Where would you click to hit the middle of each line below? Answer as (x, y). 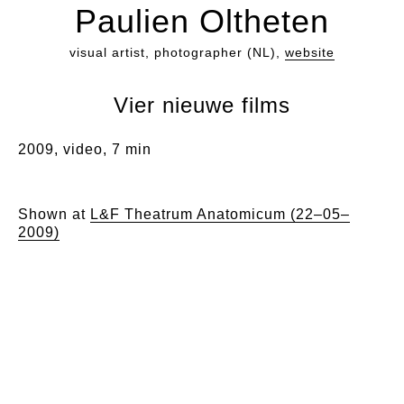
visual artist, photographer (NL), (177, 52)
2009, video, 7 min (85, 149)
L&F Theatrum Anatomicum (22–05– (220, 214)
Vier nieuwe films (202, 105)
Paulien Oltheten (202, 21)
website (310, 52)
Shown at (54, 214)
